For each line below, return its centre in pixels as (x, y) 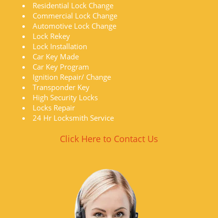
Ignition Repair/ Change (72, 77)
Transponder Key (62, 87)
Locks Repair (55, 108)
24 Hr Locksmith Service (73, 118)
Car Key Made (56, 56)
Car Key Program (62, 67)
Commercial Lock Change (75, 16)
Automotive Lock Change (74, 26)
